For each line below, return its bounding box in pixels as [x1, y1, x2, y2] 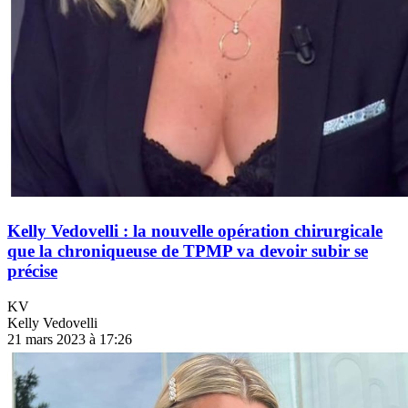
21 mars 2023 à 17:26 [7, 331, 132, 347]
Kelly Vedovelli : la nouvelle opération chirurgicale [7, 221, 382, 241]
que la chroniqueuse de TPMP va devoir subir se [7, 241, 368, 261]
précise [7, 261, 57, 281]
